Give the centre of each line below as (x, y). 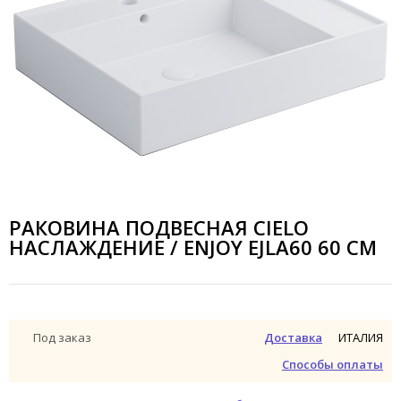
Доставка (293, 338)
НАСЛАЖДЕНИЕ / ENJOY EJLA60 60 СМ (193, 247)
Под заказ (62, 338)
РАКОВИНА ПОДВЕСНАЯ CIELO (159, 228)
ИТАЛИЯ (361, 337)
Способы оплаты (333, 365)
